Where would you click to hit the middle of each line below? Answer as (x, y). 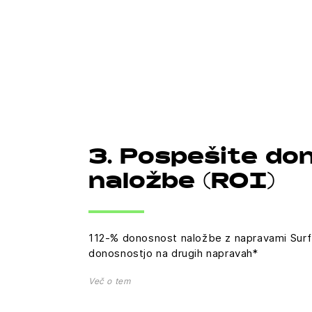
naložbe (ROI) (182, 183)
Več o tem (110, 281)
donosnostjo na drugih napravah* (173, 253)
